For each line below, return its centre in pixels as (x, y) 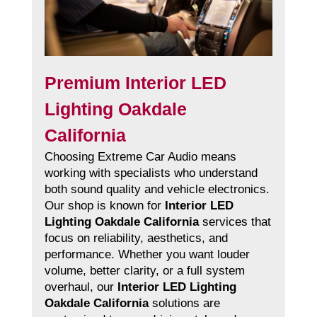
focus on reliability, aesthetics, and (136, 238)
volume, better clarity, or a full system (144, 271)
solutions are (184, 304)
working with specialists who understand (151, 173)
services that (235, 222)
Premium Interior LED (135, 83)
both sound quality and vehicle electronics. (157, 190)
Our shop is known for (104, 206)
